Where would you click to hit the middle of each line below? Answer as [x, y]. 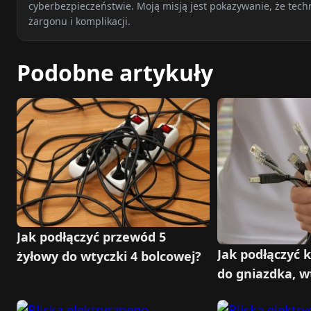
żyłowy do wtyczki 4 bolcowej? [109, 256]
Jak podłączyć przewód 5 [91, 236]
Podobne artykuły [115, 73]
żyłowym [244, 293]
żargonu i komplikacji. [79, 21]
